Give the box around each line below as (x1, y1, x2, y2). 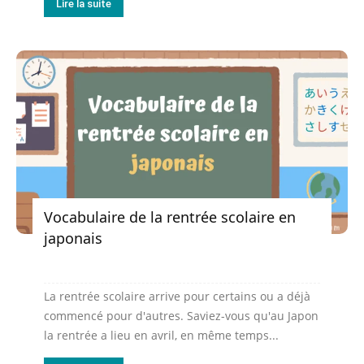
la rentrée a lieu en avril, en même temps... (44, 327, 279, 343)
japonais (44, 227, 102, 248)
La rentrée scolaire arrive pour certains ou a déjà (44, 288, 310, 304)
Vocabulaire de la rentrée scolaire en (44, 206, 296, 227)
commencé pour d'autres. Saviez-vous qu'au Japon (44, 307, 318, 323)
